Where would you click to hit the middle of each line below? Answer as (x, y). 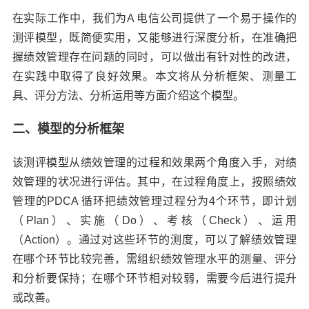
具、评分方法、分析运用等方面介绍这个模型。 (128, 96)
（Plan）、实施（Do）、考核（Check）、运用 (154, 220)
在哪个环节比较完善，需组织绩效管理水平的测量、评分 (154, 259)
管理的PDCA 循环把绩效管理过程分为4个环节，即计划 (154, 201)
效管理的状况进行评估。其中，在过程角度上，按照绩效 (154, 182)
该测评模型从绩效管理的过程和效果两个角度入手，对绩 (154, 162)
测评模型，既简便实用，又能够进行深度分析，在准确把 (154, 38)
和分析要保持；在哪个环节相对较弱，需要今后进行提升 (154, 278)
